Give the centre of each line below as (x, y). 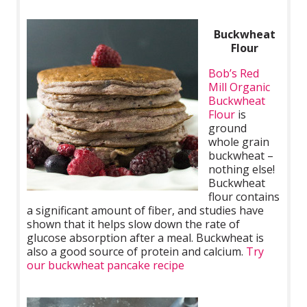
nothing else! (242, 169)
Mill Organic (240, 87)
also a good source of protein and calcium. (137, 251)
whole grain (239, 142)
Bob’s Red (234, 73)
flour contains (244, 196)
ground (228, 128)
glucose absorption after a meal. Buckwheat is (146, 237)
